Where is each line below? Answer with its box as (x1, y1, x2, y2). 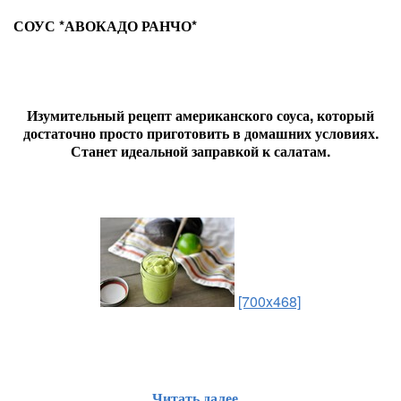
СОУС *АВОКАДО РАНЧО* (13, 15, 197, 36)
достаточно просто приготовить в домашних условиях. (22, 123, 379, 143)
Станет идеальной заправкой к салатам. (71, 141, 330, 161)
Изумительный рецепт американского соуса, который (27, 105, 374, 125)
